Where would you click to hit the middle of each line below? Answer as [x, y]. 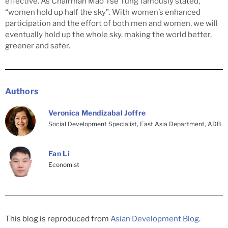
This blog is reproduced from [58, 219]
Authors [22, 91]
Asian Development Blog [155, 219]
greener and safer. [38, 46]
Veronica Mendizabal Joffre [97, 112]
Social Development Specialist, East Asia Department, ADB [135, 124]
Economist [64, 164]
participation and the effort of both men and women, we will [111, 23]
